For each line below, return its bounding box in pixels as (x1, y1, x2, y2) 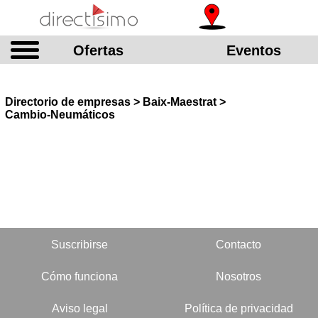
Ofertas (73, 43, 124, 58)
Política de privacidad (184, 302, 293, 314)
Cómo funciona (41, 270, 118, 283)
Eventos (226, 43, 281, 58)
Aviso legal (51, 302, 108, 314)
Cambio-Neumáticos (5, 109, 115, 121)
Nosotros (216, 270, 261, 283)
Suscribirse (51, 238, 108, 251)
